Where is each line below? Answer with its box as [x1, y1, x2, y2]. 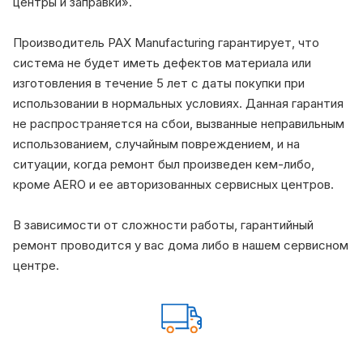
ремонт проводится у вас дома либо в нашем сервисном [13, 237, 348, 253]
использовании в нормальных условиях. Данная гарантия [13, 95, 344, 111]
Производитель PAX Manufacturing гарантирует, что [13, 34, 319, 50]
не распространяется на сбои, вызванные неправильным [13, 115, 344, 131]
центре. [13, 257, 59, 273]
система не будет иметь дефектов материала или [13, 54, 311, 70]
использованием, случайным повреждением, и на [13, 135, 300, 152]
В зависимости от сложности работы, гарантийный [13, 216, 314, 233]
